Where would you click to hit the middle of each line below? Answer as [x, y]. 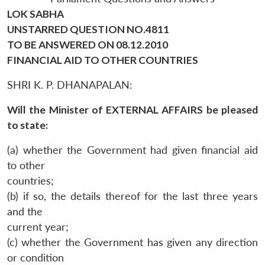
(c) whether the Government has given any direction [132, 242]
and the [25, 211]
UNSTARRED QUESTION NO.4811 [88, 29]
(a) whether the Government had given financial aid [132, 150]
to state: [28, 125]
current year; [38, 227]
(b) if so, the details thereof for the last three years [132, 196]
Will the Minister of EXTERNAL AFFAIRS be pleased [132, 109]
